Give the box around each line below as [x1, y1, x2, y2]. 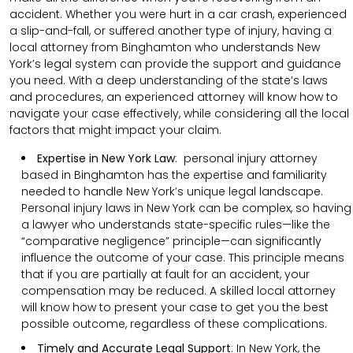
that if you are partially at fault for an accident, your [21, 266, 310, 282]
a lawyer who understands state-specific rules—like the [21, 216, 330, 232]
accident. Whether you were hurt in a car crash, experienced [9, 6, 347, 22]
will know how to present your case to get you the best [21, 299, 329, 315]
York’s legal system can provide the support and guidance [9, 55, 341, 72]
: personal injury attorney [175, 150, 318, 166]
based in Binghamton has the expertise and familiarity [21, 166, 327, 183]
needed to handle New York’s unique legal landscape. [21, 183, 323, 199]
